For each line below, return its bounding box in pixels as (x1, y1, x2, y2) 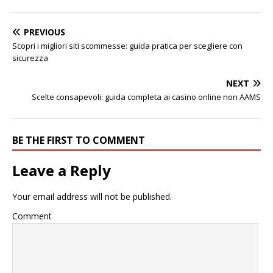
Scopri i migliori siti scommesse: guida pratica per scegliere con (12, 40, 243, 51)
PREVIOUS (24, 26, 65, 38)
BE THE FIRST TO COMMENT (12, 133, 145, 147)
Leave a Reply (12, 160, 111, 180)
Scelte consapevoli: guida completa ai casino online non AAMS (32, 91, 261, 102)
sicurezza (12, 52, 48, 63)
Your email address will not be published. (12, 191, 172, 202)
